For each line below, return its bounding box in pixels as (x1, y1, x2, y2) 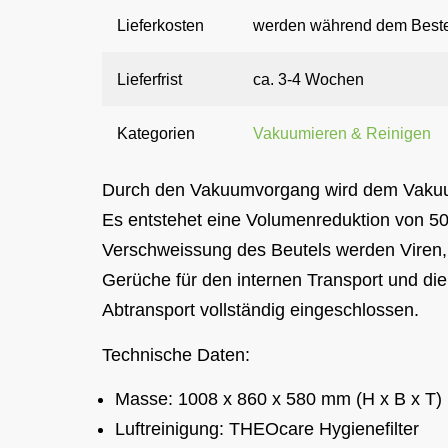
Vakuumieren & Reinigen (253, 124, 431, 143)
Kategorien (117, 124, 195, 143)
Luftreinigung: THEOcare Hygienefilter (115, 419, 419, 440)
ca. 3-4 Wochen (253, 70, 364, 89)
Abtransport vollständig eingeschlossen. (102, 300, 419, 321)
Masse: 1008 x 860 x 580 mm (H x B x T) (115, 389, 442, 410)
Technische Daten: (102, 344, 250, 365)
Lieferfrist (117, 70, 182, 89)
